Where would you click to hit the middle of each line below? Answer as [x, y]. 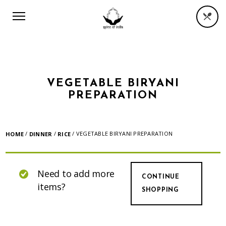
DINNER [41, 134]
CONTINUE [160, 177]
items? [51, 187]
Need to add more [76, 174]
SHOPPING [160, 190]
